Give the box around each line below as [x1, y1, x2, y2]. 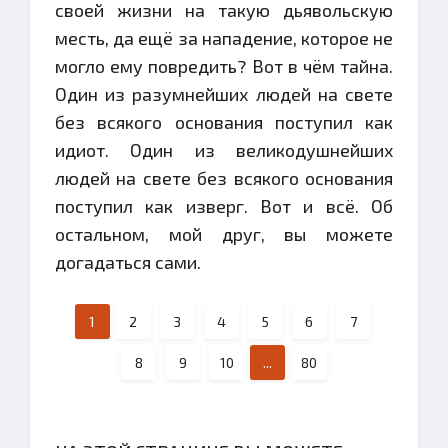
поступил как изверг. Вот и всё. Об [55, 195, 393, 217]
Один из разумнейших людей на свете [55, 83, 393, 105]
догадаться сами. [55, 251, 201, 273]
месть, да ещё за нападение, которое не [55, 27, 393, 49]
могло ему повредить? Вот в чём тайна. [55, 55, 393, 77]
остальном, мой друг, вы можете [55, 223, 393, 245]
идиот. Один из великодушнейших [55, 139, 393, 161]
